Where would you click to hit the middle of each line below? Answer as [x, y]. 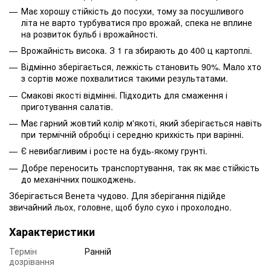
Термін [23, 251]
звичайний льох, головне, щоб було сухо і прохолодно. [120, 207]
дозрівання [32, 262]
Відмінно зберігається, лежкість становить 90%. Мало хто [141, 67]
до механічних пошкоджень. [79, 179]
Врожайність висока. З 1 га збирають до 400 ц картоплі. [137, 50]
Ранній [98, 251]
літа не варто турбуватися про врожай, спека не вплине [137, 22]
